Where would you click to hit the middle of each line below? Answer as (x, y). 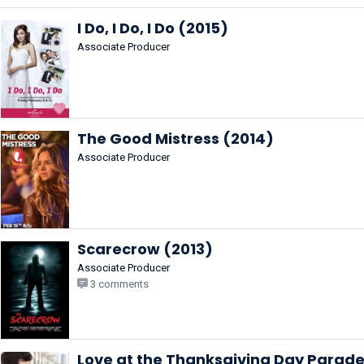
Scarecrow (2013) (145, 249)
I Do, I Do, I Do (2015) (153, 28)
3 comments (118, 284)
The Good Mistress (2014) (175, 139)
